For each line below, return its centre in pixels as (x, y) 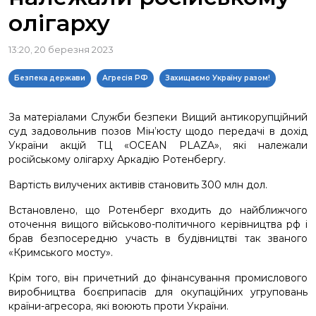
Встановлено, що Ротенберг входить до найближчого (158, 210)
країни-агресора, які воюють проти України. (119, 306)
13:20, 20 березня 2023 (61, 49)
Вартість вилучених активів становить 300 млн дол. (138, 185)
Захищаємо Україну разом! (218, 78)
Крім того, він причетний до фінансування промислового (158, 278)
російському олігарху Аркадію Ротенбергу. (117, 159)
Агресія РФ (125, 78)
